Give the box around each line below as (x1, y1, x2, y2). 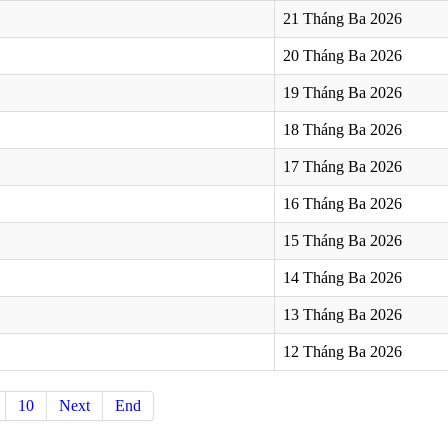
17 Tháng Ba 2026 (283, 157, 402, 175)
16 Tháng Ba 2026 (283, 194, 402, 212)
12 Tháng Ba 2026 (283, 342, 402, 360)
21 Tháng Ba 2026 (283, 9, 402, 27)
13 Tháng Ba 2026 (283, 305, 402, 323)
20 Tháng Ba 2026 (283, 46, 402, 64)
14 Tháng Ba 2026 (283, 268, 402, 286)
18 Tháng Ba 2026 (283, 120, 402, 138)
